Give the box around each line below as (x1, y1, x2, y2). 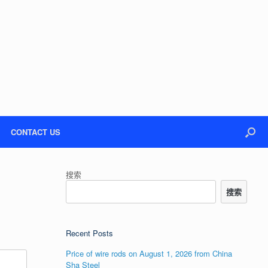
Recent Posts (66, 227, 114, 239)
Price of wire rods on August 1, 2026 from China (66, 248, 233, 259)
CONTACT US (11, 126, 60, 138)
